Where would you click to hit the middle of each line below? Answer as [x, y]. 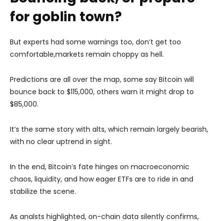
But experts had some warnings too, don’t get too [95, 42]
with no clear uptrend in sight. [61, 141]
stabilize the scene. [43, 191]
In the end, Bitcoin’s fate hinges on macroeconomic [100, 166]
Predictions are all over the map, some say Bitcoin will [102, 79]
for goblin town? [66, 16]
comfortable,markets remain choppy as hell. [87, 54]
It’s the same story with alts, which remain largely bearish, [109, 129]
